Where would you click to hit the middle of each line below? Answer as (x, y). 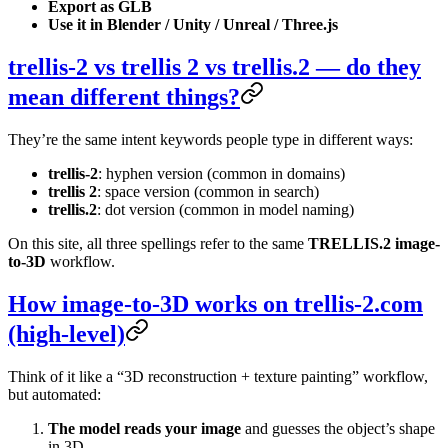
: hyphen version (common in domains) (221, 174)
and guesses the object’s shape (338, 429)
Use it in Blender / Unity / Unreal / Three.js (193, 25)
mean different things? (124, 97)
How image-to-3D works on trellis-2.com (215, 304)
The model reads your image (144, 429)
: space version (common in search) (208, 192)
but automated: (54, 395)
